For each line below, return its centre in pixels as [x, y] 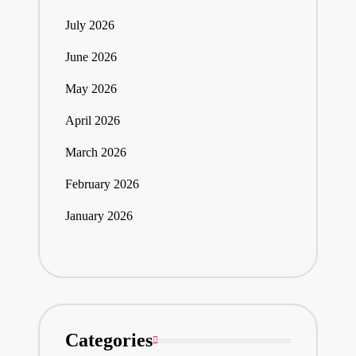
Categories [108, 341]
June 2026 [91, 57]
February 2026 [102, 184]
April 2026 [92, 121]
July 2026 [89, 25]
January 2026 [99, 216]
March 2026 [95, 153]
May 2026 [91, 89]
